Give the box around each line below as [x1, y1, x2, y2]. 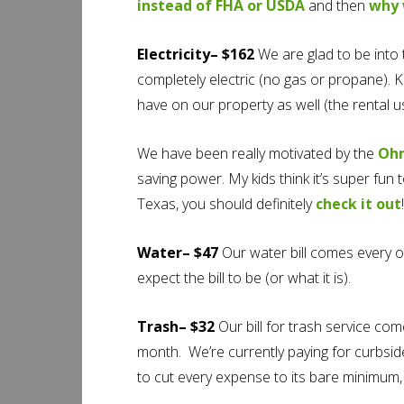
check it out [316, 194, 401, 214]
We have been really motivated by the [137, 143, 378, 163]
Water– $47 [137, 243, 222, 262]
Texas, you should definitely [137, 194, 316, 214]
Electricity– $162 [137, 44, 258, 64]
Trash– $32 [137, 317, 215, 336]
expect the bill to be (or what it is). [137, 268, 351, 288]
